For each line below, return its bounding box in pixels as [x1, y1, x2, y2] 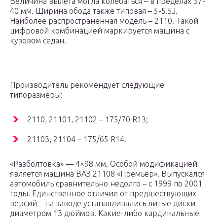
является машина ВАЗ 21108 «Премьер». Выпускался [10, 169, 205, 179]
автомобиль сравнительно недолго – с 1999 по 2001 [10, 179, 202, 188]
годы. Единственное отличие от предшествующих [10, 189, 196, 198]
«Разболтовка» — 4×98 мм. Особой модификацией [10, 159, 197, 169]
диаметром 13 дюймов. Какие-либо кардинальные [10, 209, 199, 218]
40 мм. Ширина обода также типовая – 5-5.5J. [10, 6, 178, 16]
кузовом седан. [10, 36, 66, 45]
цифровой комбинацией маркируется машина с [10, 26, 189, 36]
